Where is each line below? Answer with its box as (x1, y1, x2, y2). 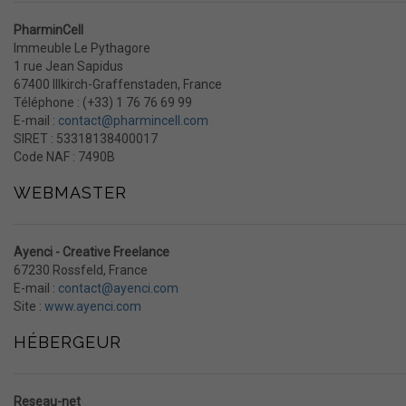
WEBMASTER (14, 183, 127, 202)
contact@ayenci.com (58, 281, 179, 295)
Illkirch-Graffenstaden (53, 77, 178, 92)
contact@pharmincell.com (58, 113, 208, 128)
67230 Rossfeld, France (14, 263, 148, 277)
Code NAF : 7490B (14, 150, 115, 164)
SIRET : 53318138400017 (14, 131, 158, 146)
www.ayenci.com (44, 299, 141, 314)
